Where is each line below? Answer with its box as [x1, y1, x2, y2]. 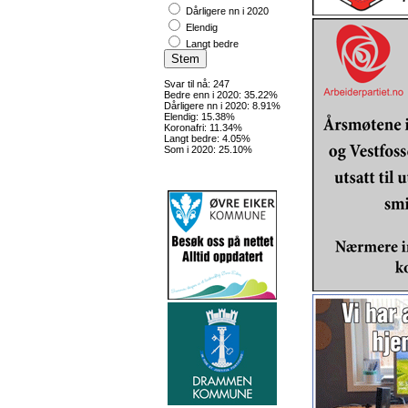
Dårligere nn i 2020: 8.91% [164, 100, 280, 111]
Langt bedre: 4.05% [164, 133, 250, 144]
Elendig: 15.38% [164, 111, 235, 122]
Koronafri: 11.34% [164, 122, 242, 133]
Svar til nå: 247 [164, 78, 229, 89]
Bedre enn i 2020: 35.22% [164, 89, 278, 100]
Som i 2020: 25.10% [164, 144, 252, 155]
